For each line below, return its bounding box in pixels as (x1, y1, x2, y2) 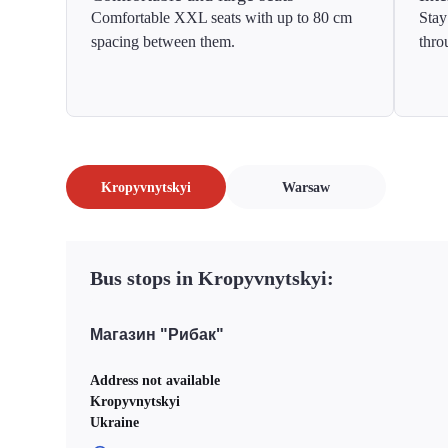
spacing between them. (91, 33, 235, 50)
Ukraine (90, 415, 139, 430)
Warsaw (282, 179, 330, 195)
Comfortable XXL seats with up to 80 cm (91, 9, 352, 26)
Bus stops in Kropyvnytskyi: (90, 267, 334, 289)
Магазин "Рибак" (90, 325, 224, 343)
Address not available (90, 373, 220, 388)
